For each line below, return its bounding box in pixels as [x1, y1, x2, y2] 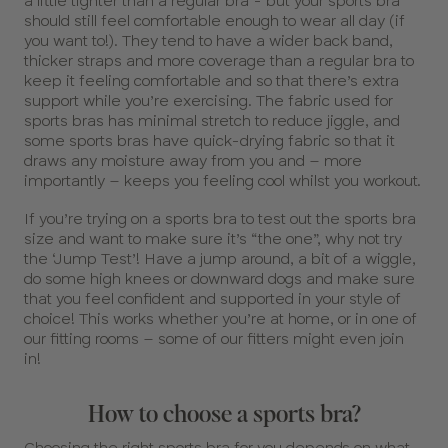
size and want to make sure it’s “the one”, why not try [24, 229, 402, 249]
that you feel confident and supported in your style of [24, 289, 401, 309]
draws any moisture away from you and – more [24, 151, 362, 171]
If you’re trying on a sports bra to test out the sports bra [24, 209, 416, 229]
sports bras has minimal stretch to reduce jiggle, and [24, 111, 400, 131]
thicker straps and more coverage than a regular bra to [24, 51, 414, 71]
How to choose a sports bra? [87, 403, 361, 428]
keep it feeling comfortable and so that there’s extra [24, 71, 399, 91]
